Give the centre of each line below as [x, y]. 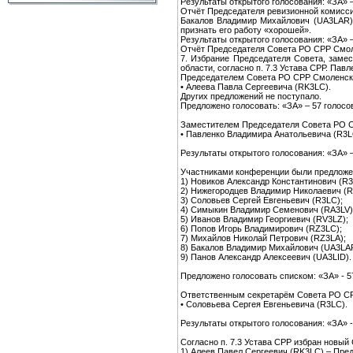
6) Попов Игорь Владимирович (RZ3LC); [261, 228]
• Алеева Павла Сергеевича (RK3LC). [256, 86]
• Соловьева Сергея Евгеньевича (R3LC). [264, 304]
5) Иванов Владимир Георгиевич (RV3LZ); [264, 219]
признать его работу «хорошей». [246, 30]
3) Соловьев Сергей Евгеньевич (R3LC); [262, 200]
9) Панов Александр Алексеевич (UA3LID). [266, 256]
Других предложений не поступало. [251, 96]
